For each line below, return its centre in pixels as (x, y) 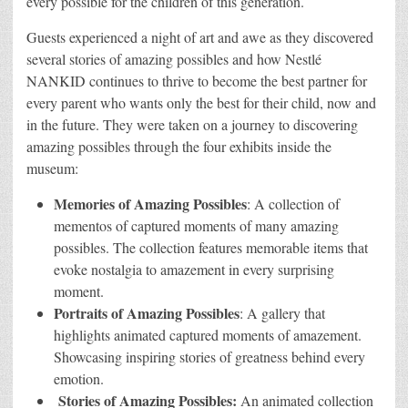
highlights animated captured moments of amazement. (208, 335)
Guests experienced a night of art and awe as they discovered (200, 37)
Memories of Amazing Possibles (150, 204)
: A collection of (293, 204)
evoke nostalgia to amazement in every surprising (194, 270)
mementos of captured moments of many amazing (196, 226)
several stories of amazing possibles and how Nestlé (174, 59)
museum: (52, 168)
